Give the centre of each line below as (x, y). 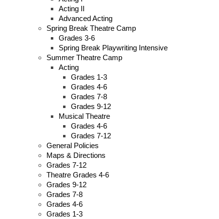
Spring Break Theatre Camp (91, 28)
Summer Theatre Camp (84, 57)
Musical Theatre (84, 116)
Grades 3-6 (77, 38)
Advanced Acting (86, 18)
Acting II (72, 8)
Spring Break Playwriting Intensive (113, 47)
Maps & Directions (76, 155)
